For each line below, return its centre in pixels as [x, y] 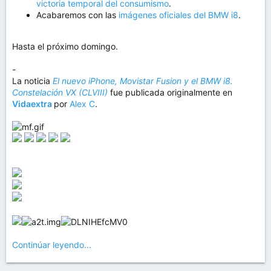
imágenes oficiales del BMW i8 [178, 15]
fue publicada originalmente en [171, 92]
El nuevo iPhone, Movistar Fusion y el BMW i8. [143, 81]
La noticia [32, 81]
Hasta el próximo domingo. [65, 46]
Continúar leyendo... [52, 245]
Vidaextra [33, 104]
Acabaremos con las [77, 15]
